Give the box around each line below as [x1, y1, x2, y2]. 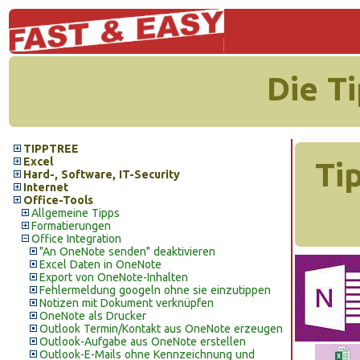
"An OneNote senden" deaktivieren [39, 245, 215, 258]
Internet [23, 181, 68, 194]
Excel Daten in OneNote [39, 258, 162, 271]
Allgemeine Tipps [31, 207, 120, 219]
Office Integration [31, 232, 121, 245]
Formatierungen [31, 219, 111, 232]
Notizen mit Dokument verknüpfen [39, 297, 214, 309]
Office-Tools [23, 194, 93, 207]
